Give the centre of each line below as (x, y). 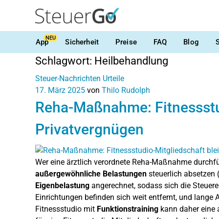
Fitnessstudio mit (66, 209)
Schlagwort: (65, 61)
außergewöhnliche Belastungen (91, 174)
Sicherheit (82, 42)
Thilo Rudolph (126, 90)
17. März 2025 (60, 90)
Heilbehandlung (131, 61)
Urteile (113, 78)
